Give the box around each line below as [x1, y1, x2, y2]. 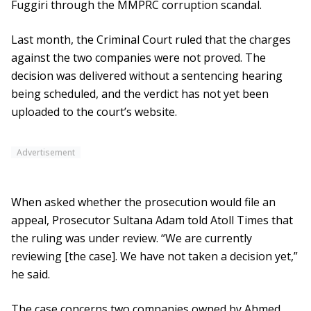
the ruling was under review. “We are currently [11, 230, 252, 246]
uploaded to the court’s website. [11, 104, 177, 120]
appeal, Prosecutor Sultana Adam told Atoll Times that [11, 212, 293, 228]
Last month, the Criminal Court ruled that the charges [11, 32, 291, 48]
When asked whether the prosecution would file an [11, 194, 276, 210]
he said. [11, 267, 50, 283]
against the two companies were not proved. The [11, 50, 266, 66]
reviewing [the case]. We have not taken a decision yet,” [11, 249, 298, 264]
